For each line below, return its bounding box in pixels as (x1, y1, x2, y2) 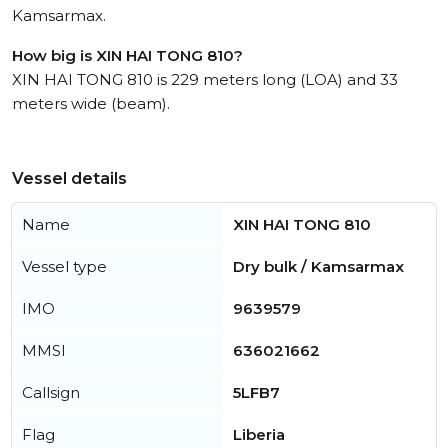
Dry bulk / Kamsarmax (233, 257, 404, 277)
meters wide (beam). (12, 94, 170, 114)
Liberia (233, 425, 285, 445)
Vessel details (12, 169, 127, 189)
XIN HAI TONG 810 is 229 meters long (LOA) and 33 (12, 70, 398, 90)
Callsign (22, 383, 80, 403)
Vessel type (22, 257, 107, 277)
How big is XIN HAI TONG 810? (12, 46, 243, 66)
